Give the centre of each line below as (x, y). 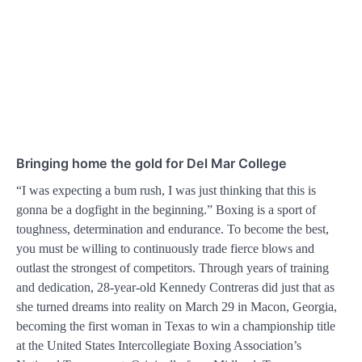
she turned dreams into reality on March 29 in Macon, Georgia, (177, 306)
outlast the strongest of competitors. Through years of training (173, 267)
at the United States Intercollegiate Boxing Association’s (159, 345)
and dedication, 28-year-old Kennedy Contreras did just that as (175, 287)
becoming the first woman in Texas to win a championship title (176, 326)
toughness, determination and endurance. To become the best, (173, 229)
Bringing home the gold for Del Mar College (152, 163)
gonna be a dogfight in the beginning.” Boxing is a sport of (166, 209)
